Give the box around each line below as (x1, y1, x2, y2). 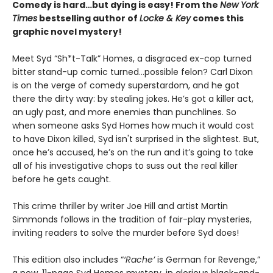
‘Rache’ (124, 253, 155, 266)
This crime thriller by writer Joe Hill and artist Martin (12, 200, 228, 212)
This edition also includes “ (12, 253, 124, 266)
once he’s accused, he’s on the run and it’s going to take (12, 146, 253, 158)
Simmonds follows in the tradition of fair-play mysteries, (12, 213, 252, 225)
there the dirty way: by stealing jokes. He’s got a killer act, (12, 93, 253, 105)
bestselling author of (37, 12, 140, 24)
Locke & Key (140, 12, 191, 24)
